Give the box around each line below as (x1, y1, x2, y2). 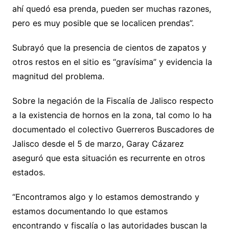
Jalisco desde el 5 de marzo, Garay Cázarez (12, 139, 184, 149)
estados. (12, 167, 45, 178)
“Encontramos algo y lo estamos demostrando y (12, 192, 199, 202)
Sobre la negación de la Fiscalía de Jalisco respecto (12, 96, 214, 106)
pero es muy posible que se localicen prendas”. (12, 18, 194, 29)
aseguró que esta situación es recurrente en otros (12, 153, 208, 164)
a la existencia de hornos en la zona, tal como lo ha (12, 110, 212, 121)
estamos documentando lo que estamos (12, 206, 168, 217)
